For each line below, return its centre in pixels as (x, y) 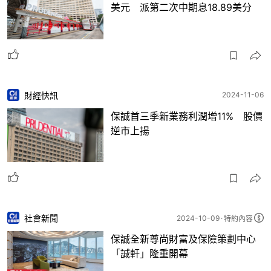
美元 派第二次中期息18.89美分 (181, 8)
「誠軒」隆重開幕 (149, 254)
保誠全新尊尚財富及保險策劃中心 (183, 239)
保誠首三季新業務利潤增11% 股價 (187, 116)
